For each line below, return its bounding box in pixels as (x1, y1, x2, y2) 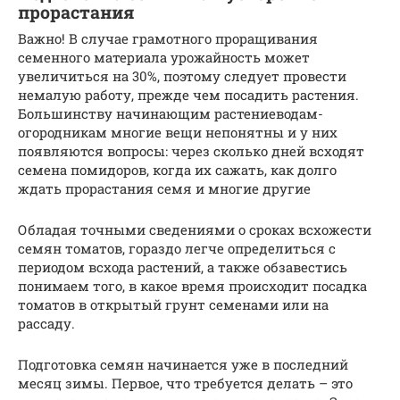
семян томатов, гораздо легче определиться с (18, 239, 336, 258)
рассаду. (18, 314, 75, 333)
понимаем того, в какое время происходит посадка (18, 277, 367, 296)
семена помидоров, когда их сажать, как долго (18, 161, 337, 179)
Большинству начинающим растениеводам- (18, 104, 323, 123)
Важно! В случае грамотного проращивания (18, 29, 318, 48)
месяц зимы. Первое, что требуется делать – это (18, 374, 353, 393)
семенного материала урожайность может (18, 48, 310, 67)
